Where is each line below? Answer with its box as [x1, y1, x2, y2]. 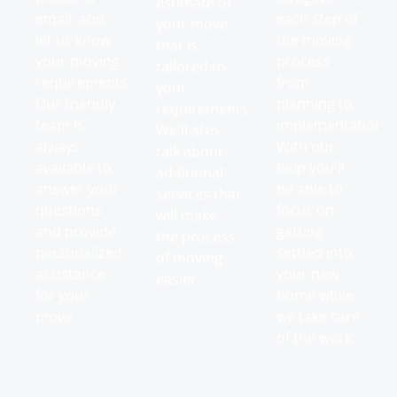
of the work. [276, 327, 355, 347]
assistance [35, 263, 105, 284]
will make [156, 205, 217, 225]
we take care [276, 306, 360, 326]
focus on [276, 199, 334, 220]
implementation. [276, 114, 387, 135]
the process [156, 226, 235, 246]
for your [35, 284, 90, 305]
